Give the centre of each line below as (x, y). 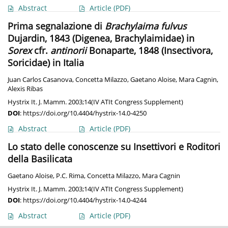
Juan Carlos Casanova (40, 80)
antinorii (68, 51)
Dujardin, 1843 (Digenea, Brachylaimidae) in (101, 38)
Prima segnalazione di (56, 26)
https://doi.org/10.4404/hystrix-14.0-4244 (85, 200)
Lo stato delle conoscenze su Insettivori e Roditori (114, 147)
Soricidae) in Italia (46, 63)
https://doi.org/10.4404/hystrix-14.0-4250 (85, 113)
